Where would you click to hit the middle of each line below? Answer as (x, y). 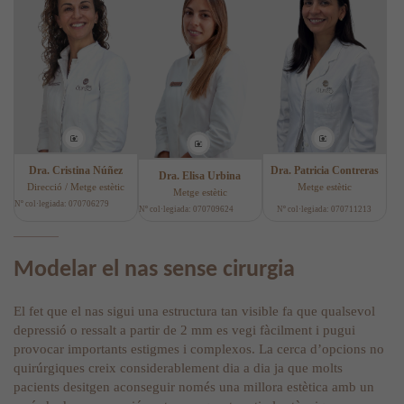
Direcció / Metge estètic (75, 186)
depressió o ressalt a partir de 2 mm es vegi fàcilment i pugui (184, 331)
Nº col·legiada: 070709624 (186, 209)
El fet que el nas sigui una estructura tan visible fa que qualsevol (194, 312)
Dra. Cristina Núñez (75, 170)
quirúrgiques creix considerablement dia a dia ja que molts (178, 368)
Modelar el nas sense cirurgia (154, 270)
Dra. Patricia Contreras (324, 170)
